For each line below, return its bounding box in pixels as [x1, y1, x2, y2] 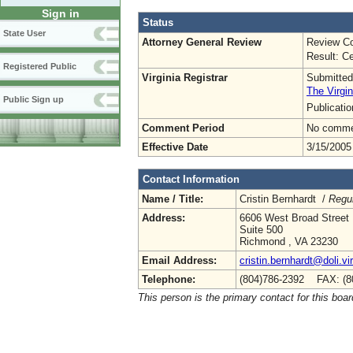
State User [3, 28, 46, 39]
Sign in [41, 7, 80, 20]
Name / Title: [142, 192, 203, 205]
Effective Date [142, 140, 208, 153]
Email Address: [142, 254, 217, 266]
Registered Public [3, 61, 76, 72]
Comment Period [142, 121, 225, 134]
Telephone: [142, 273, 195, 285]
